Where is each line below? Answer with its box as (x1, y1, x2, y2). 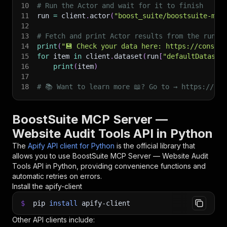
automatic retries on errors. (12, 172, 102, 180)
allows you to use (12, 152, 72, 160)
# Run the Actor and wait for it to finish (37, 2, 203, 10)
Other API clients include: (12, 215, 95, 224)
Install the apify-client (12, 182, 82, 191)
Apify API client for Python (28, 141, 115, 150)
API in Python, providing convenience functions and (31, 162, 206, 170)
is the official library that (117, 141, 195, 150)
